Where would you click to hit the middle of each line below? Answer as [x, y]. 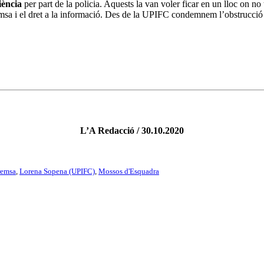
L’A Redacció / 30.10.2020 [132, 131]
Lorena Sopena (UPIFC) [57, 171]
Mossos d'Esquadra [129, 171]
